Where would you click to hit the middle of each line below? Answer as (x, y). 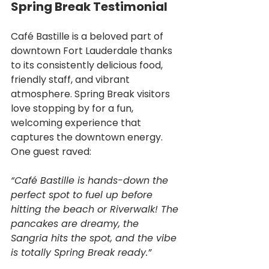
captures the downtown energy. (88, 137)
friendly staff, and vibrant (71, 79)
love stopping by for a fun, (73, 108)
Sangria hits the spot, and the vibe (95, 238)
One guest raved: (51, 151)
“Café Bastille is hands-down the (91, 180)
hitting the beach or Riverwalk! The (96, 209)
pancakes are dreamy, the (76, 223)
